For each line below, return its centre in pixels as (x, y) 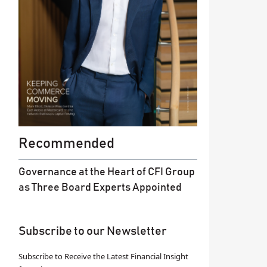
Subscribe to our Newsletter (93, 231)
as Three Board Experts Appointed (100, 187)
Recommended (66, 143)
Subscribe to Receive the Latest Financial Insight (103, 256)
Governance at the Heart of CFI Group (107, 172)
